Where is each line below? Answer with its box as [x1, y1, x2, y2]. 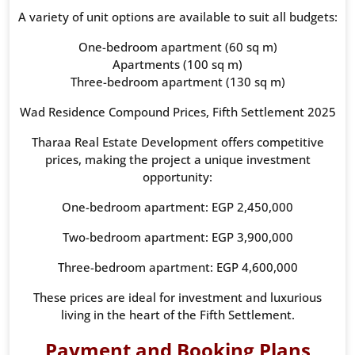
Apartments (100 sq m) [113, 56, 242, 73]
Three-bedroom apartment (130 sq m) [70, 74, 285, 90]
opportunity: [143, 169, 212, 185]
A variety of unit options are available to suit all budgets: [17, 9, 338, 25]
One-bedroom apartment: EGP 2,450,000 [62, 199, 293, 216]
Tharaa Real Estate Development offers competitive [31, 134, 324, 151]
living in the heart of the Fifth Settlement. [60, 307, 295, 323]
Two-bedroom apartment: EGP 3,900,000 [62, 229, 293, 246]
